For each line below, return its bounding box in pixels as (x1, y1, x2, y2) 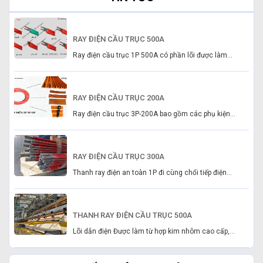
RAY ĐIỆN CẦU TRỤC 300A (73, 152, 164, 161)
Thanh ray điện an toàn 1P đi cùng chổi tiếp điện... (73, 168, 232, 177)
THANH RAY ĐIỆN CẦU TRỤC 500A (73, 211, 192, 220)
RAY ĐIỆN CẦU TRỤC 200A (73, 93, 164, 103)
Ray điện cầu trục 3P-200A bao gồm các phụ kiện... (73, 110, 235, 119)
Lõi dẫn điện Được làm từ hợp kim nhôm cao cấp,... (73, 227, 235, 236)
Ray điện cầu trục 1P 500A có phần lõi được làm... (73, 51, 232, 60)
